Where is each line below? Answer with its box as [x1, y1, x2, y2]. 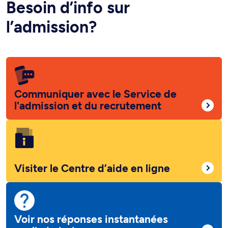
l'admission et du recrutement [14, 99, 161, 112]
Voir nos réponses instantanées [14, 213, 168, 226]
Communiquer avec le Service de [14, 88, 177, 101]
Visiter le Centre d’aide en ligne [14, 162, 170, 175]
